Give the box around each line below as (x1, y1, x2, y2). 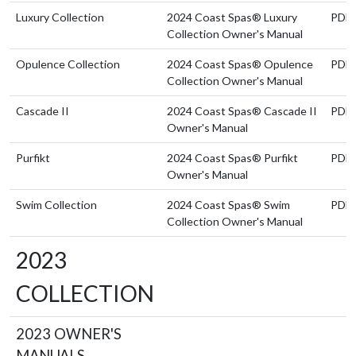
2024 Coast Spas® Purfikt (167, 150, 298, 164)
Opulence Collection (16, 56, 120, 71)
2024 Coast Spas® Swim (167, 197, 290, 211)
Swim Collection (16, 197, 97, 211)
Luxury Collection (16, 10, 104, 24)
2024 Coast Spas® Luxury (167, 10, 297, 24)
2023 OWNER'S (16, 324, 122, 342)
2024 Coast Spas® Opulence (167, 56, 313, 71)
